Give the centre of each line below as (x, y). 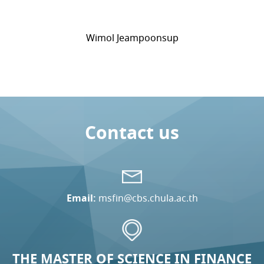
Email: (81, 198)
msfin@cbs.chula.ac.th (148, 198)
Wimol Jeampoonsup (132, 38)
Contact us (132, 133)
